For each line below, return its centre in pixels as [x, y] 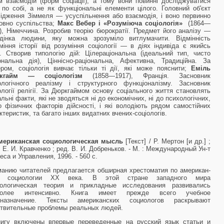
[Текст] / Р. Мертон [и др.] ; [167, 141]
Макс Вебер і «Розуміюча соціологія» [120, 23]
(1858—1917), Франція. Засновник [151, 76]
